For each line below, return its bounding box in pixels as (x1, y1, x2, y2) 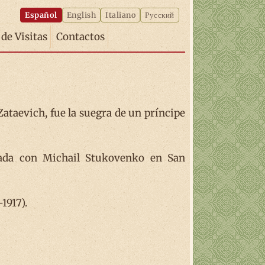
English (66, 10, 96, 20)
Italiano (105, 10, 136, 20)
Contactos (56, 30, 105, 43)
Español (25, 10, 57, 20)
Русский (145, 10, 174, 20)
